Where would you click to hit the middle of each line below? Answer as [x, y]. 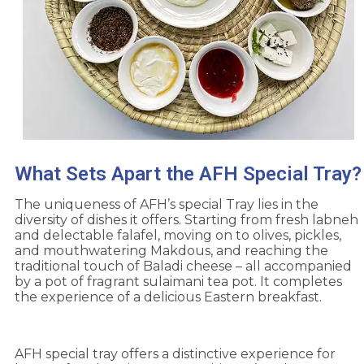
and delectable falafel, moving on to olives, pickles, [178, 236]
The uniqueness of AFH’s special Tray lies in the [167, 205]
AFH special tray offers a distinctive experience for [175, 354]
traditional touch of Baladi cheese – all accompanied [183, 266]
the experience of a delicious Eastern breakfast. [168, 297]
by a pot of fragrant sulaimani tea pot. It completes [178, 282]
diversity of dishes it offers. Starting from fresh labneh [186, 220]
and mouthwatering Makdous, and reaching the [171, 251]
